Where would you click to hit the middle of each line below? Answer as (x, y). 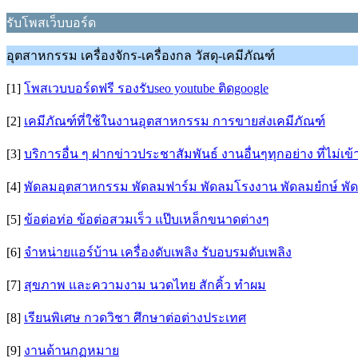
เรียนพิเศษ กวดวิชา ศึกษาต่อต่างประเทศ (135, 318)
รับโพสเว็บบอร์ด (51, 23)
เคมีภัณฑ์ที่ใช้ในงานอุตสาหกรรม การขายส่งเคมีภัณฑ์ (175, 121)
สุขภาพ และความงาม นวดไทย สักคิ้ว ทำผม (145, 285)
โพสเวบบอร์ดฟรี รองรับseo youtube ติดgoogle (146, 88)
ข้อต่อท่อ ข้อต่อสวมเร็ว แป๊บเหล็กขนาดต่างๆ (147, 219)
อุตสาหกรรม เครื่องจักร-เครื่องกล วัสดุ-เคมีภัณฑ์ (141, 56)
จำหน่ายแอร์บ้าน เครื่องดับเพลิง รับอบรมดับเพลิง (158, 252)
